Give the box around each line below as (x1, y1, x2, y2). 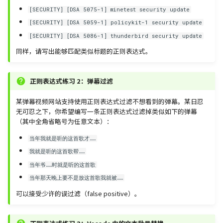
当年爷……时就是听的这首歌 (29, 161, 96, 168)
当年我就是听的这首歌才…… (29, 135, 96, 142)
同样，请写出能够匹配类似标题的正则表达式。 (16, 46, 152, 56)
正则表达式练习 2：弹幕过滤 (30, 76, 113, 86)
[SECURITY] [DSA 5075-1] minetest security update (29, 5, 190, 13)
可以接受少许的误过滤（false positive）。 (16, 189, 141, 199)
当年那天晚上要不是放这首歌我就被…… (29, 174, 123, 182)
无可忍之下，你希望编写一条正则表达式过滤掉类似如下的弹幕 (16, 107, 197, 116)
